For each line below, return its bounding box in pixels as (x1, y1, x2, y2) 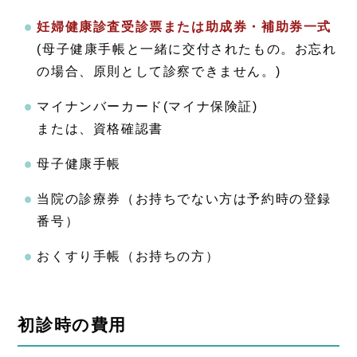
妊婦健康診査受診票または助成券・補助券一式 (37, 19, 331, 33)
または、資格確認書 (37, 121, 163, 135)
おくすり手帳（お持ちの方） (37, 249, 220, 263)
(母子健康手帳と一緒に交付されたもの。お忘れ (37, 41, 337, 56)
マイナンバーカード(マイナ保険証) (37, 99, 258, 113)
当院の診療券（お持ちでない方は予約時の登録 (37, 191, 331, 206)
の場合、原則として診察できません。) (37, 64, 281, 78)
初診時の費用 (18, 316, 127, 335)
